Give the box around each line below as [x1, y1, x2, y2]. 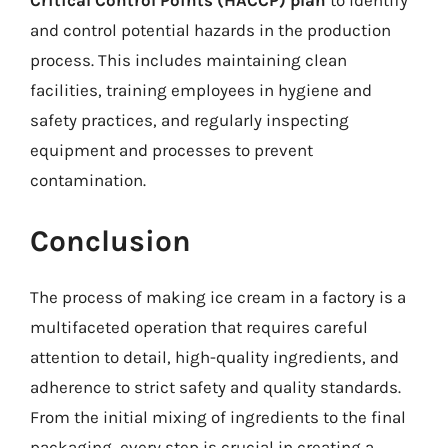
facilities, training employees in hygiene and [30, 79, 372, 100]
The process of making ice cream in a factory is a [30, 287, 406, 307]
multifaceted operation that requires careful [30, 317, 368, 337]
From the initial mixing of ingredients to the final [30, 407, 406, 427]
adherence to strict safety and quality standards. [30, 377, 401, 397]
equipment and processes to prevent [30, 139, 313, 160]
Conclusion [30, 223, 191, 259]
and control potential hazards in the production [30, 19, 391, 40]
